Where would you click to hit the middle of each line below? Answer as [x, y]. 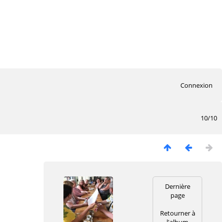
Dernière [177, 186]
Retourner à [177, 213]
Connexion [196, 85]
